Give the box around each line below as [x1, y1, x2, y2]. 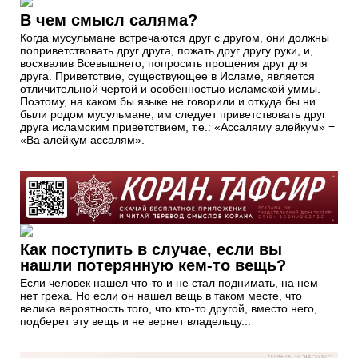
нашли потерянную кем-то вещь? [20, 257, 286, 275]
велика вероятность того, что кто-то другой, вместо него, [20, 302, 317, 316]
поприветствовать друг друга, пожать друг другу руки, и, [20, 44, 313, 58]
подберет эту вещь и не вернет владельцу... [20, 315, 251, 328]
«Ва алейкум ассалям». [20, 133, 145, 147]
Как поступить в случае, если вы [20, 241, 282, 259]
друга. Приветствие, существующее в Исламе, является [20, 70, 315, 83]
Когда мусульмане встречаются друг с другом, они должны [20, 31, 329, 45]
